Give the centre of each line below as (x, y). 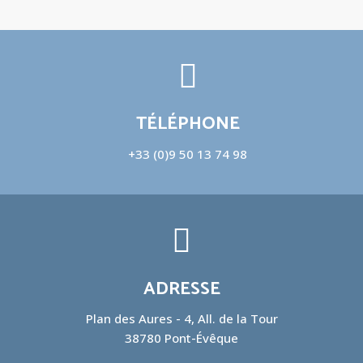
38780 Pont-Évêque (181, 337)
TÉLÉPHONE (188, 124)
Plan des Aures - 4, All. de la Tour (181, 318)
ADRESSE (181, 288)
